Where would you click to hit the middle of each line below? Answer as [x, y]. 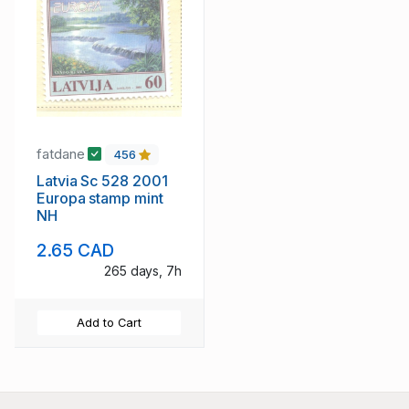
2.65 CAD [76, 250]
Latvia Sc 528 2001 [102, 180]
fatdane [63, 154]
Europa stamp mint [100, 198]
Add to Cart [109, 322]
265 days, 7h [142, 270]
